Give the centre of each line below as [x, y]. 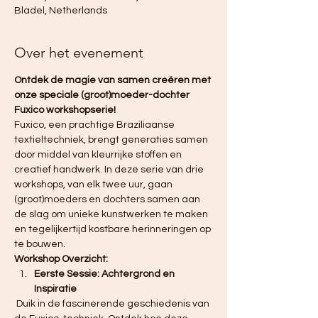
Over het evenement [79, 53]
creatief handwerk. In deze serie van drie [110, 170]
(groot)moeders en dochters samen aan [108, 200]
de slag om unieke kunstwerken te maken [112, 215]
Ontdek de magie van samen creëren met [114, 81]
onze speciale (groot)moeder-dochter [103, 95]
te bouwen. [40, 245]
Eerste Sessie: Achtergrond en [105, 274]
